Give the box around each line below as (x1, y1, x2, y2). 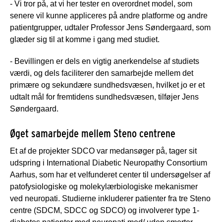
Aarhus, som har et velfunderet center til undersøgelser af (10, 170, 210, 179)
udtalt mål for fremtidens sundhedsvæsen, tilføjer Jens (10, 93, 199, 102)
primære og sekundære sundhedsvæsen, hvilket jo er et (10, 81, 205, 90)
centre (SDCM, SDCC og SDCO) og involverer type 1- (10, 206, 199, 215)
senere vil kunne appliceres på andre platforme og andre (10, 11, 208, 20)
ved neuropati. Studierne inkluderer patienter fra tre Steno (10, 194, 211, 203)
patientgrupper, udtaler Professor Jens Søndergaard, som (10, 23, 211, 32)
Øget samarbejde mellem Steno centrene (10, 127, 175, 140)
